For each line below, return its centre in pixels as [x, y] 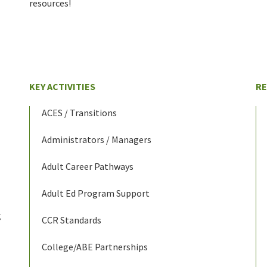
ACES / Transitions [79, 113]
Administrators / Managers [96, 140]
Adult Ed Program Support [95, 193]
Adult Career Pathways [87, 167]
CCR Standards [71, 220]
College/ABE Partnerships [94, 247]
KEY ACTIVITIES [62, 87]
